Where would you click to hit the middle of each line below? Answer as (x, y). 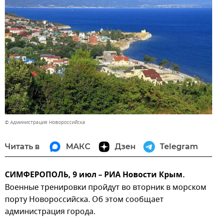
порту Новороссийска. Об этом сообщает (84, 200)
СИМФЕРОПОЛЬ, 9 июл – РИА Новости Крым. (95, 176)
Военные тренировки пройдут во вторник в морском (106, 188)
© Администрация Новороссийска (45, 123)
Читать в (22, 147)
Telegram (179, 147)
